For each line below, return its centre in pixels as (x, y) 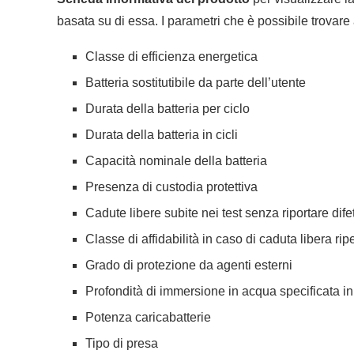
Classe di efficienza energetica (171, 57)
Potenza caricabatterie (148, 318)
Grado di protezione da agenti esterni (189, 265)
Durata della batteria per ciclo (168, 109)
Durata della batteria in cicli (162, 135)
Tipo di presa (122, 344)
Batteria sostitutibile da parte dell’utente (196, 83)
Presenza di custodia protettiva (171, 187)
